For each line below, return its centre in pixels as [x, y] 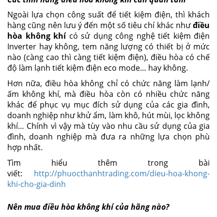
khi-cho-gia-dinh [37, 184]
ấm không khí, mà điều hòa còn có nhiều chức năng [108, 94]
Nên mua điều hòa [41, 207]
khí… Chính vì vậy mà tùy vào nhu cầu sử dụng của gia [108, 126]
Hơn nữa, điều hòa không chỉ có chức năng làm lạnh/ [108, 84]
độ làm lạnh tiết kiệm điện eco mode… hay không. [98, 68]
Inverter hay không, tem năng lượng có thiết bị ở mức [108, 47]
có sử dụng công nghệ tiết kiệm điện [138, 36]
